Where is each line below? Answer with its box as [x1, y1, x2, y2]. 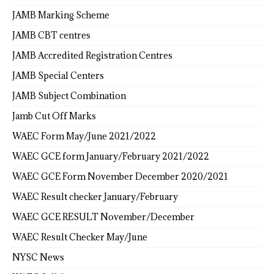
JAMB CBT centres [12, 29, 91, 41]
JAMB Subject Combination [12, 89, 126, 102]
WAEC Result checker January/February [12, 190, 178, 202]
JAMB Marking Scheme [12, 9, 109, 21]
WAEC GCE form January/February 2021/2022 [12, 150, 209, 162]
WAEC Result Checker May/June [12, 231, 147, 243]
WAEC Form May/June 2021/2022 [12, 130, 156, 142]
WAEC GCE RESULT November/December [12, 210, 194, 223]
